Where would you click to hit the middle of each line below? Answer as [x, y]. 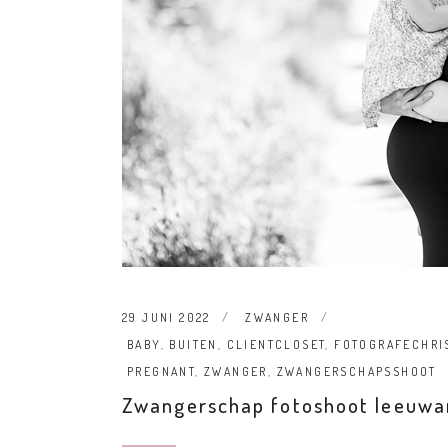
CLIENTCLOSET [276, 344]
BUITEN [193, 344]
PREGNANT [161, 371]
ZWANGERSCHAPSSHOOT [356, 371]
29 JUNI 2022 [166, 317]
